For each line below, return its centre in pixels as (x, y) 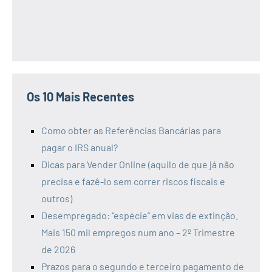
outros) (57, 199)
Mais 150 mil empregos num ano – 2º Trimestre (138, 233)
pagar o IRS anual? (80, 148)
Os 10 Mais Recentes (80, 97)
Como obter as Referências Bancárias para (131, 131)
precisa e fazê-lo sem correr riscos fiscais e (133, 182)
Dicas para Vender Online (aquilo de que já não (138, 165)
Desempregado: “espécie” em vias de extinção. (140, 216)
